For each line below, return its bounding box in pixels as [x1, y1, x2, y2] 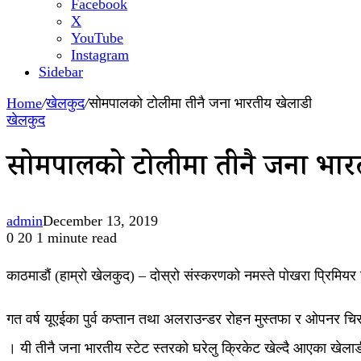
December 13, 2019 [43, 213, 158, 230]
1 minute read [36, 230, 117, 247]
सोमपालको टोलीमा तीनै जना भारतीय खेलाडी [89, 95, 312, 111]
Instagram [71, 47, 129, 63]
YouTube [71, 30, 123, 46]
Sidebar [39, 64, 83, 80]
